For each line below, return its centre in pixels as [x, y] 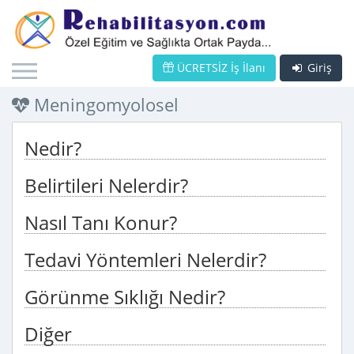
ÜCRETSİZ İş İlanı [220, 68]
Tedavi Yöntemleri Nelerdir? [145, 260]
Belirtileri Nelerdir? [106, 185]
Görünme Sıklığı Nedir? [125, 297]
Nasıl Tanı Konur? [101, 222]
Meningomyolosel [104, 104]
